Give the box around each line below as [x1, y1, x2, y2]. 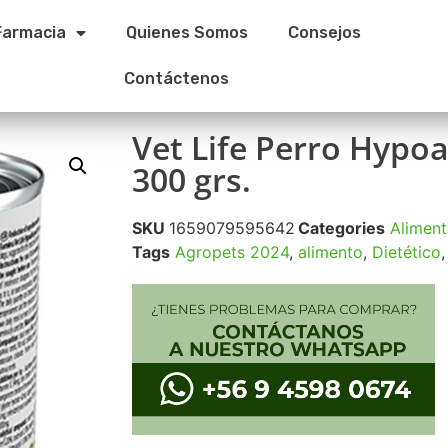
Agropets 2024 [175, 242, 289, 262]
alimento [298, 242, 363, 262]
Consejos [287, 23, 361, 42]
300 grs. [132, 158, 251, 201]
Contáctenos [124, 69, 230, 88]
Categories [298, 218, 385, 238]
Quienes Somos [125, 23, 248, 42]
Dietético [372, 242, 441, 262]
